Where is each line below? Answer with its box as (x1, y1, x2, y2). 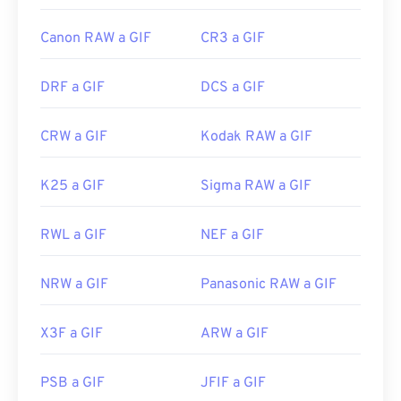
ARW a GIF (200, 325, 269, 344)
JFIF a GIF (200, 374, 266, 393)
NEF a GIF (200, 226, 264, 245)
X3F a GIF (40, 325, 103, 344)
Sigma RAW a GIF (200, 177, 311, 196)
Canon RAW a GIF (40, 30, 151, 48)
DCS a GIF (200, 79, 265, 98)
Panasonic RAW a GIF (200, 276, 337, 294)
